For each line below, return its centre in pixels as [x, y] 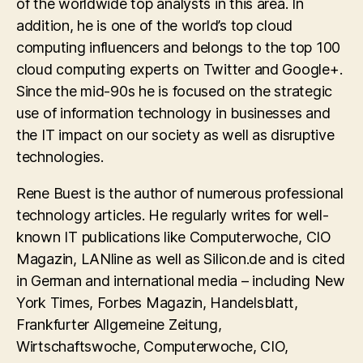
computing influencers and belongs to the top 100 [179, 47]
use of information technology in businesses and [173, 113]
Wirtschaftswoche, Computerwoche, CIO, [153, 346]
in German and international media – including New [181, 280]
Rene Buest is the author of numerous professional [180, 193]
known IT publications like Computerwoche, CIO [174, 237]
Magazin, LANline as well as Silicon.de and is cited [181, 258]
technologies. [60, 156]
